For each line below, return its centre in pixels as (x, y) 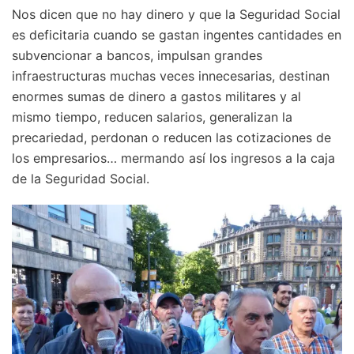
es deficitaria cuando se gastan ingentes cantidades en (177, 35)
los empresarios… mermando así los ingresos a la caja (173, 158)
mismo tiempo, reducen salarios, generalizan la (152, 117)
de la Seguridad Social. (81, 179)
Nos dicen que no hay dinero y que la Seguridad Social (176, 15)
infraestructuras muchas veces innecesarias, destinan (171, 76)
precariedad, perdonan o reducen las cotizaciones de (171, 138)
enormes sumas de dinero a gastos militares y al (156, 97)
